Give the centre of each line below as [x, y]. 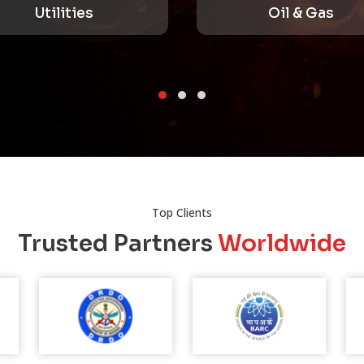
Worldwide [279, 244]
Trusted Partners [115, 244]
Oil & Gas [180, 13]
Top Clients [182, 212]
